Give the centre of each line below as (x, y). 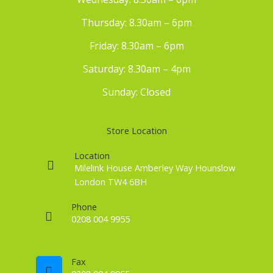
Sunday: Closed (136, 92)
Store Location (136, 130)
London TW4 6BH (111, 181)
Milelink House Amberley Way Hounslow (155, 167)
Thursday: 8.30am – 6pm (136, 22)
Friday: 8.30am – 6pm (136, 45)
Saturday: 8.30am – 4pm (136, 69)
